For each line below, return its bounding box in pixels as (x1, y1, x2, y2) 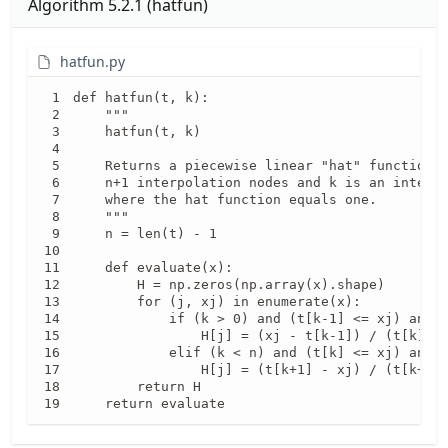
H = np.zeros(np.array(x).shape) (73, 276, 385, 292)
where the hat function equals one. (73, 191, 377, 207)
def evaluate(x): (73, 259, 233, 275)
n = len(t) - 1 (73, 225, 217, 241)
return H (73, 378, 201, 394)
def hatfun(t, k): (73, 89, 209, 105)
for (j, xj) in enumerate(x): (73, 293, 361, 309)
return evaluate (73, 395, 225, 411)
